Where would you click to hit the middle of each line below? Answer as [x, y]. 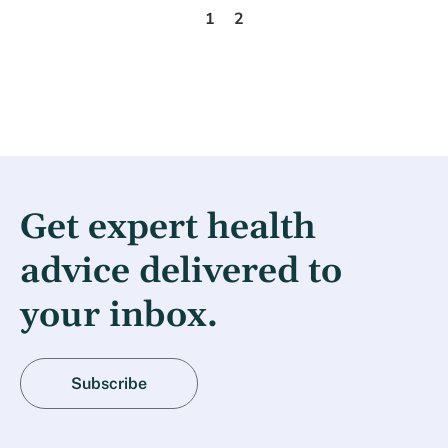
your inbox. [119, 316]
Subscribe [109, 384]
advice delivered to [181, 272]
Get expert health [168, 228]
